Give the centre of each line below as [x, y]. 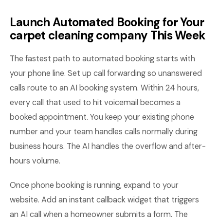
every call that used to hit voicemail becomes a [95, 102]
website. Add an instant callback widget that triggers [104, 200]
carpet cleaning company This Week [108, 35]
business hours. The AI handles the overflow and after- [108, 146]
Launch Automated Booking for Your [107, 22]
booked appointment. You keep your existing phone [102, 117]
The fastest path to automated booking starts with [102, 59]
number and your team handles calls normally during [104, 132]
